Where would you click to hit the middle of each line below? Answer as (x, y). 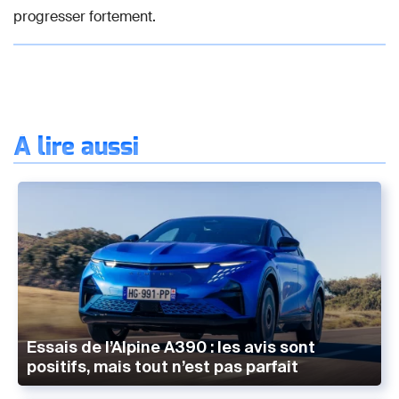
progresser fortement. (85, 16)
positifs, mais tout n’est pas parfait (163, 367)
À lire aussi (76, 147)
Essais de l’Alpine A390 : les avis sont (171, 347)
